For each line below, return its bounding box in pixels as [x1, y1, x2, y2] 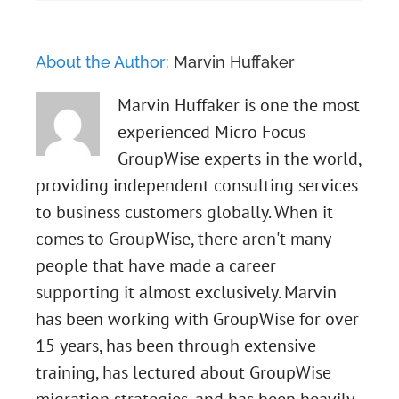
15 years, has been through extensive [36, 334, 316, 358]
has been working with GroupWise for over [36, 307, 359, 331]
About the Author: [36, 53, 174, 72]
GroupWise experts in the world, [118, 147, 361, 171]
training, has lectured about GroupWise [36, 361, 331, 385]
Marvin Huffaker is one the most [118, 94, 360, 118]
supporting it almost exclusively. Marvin [36, 281, 337, 305]
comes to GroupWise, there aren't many [36, 227, 330, 251]
